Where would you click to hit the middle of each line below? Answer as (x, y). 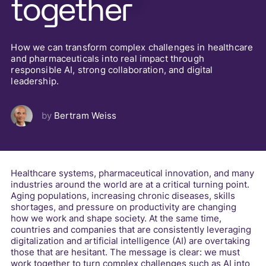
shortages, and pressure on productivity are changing (124, 208)
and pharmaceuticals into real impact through (107, 59)
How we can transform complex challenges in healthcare (132, 48)
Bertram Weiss (85, 115)
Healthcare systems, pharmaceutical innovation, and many (133, 174)
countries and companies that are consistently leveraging (131, 230)
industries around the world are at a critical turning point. (130, 185)
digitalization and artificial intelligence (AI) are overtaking (131, 241)
